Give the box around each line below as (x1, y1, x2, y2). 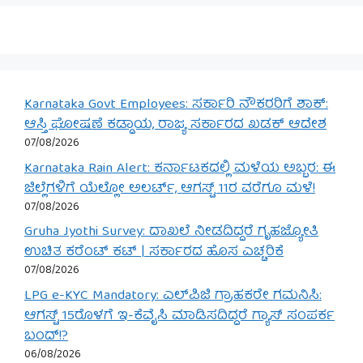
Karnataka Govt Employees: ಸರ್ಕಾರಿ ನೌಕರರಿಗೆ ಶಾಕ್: (24, 93, 328, 117)
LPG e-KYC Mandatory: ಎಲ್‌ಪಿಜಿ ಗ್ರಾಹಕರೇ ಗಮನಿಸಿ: (24, 284, 322, 308)
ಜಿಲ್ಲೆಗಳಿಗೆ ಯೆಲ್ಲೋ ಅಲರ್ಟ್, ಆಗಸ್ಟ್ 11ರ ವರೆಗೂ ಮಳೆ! (24, 177, 315, 201)
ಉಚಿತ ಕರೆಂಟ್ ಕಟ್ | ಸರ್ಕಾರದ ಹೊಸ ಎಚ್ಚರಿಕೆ (24, 241, 284, 265)
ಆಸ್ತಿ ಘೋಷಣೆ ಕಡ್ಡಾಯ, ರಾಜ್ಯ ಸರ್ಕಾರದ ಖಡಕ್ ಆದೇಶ (24, 113, 327, 138)
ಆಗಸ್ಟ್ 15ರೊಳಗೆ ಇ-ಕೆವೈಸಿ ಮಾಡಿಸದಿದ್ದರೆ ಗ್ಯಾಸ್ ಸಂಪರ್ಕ (24, 304, 335, 328)
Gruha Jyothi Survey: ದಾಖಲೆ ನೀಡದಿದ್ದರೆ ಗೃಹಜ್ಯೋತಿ (24, 220, 318, 245)
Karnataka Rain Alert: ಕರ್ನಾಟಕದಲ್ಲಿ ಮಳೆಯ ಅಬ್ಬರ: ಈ (24, 156, 335, 181)
